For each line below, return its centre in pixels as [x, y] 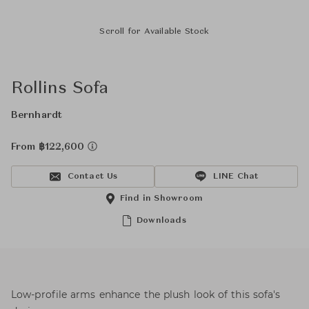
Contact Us [92, 177]
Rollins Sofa [60, 89]
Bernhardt [37, 115]
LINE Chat [236, 177]
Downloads [161, 221]
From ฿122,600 [49, 147]
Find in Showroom [161, 199]
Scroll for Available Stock [154, 32]
